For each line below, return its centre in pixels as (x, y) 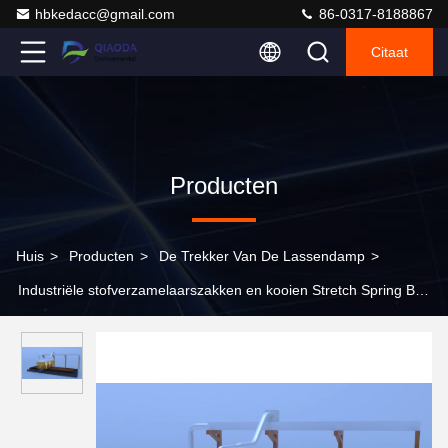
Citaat (389, 52)
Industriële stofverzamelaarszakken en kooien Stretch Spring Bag (224, 290)
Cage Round (56, 324)
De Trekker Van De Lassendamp (262, 256)
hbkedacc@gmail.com (105, 14)
